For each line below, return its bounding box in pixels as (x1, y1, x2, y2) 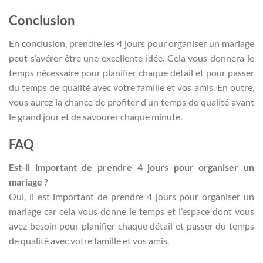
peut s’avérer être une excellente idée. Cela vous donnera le (9, 52, 254, 63)
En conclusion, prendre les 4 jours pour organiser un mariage (9, 37, 254, 49)
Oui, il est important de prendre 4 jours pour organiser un (9, 190, 254, 202)
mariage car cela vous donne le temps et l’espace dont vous (9, 205, 254, 217)
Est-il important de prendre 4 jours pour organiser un (9, 161, 254, 173)
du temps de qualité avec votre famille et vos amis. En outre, (9, 81, 254, 93)
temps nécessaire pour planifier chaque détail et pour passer (9, 66, 254, 78)
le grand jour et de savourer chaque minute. (9, 110, 182, 122)
